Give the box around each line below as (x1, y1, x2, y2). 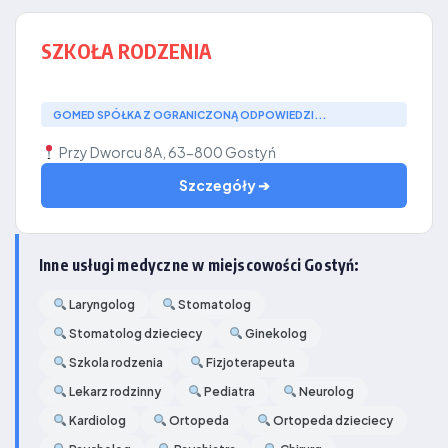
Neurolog (296, 384, 354, 399)
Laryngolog (66, 297, 135, 312)
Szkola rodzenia (66, 355, 163, 370)
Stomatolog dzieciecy (66, 326, 202, 341)
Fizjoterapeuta (204, 355, 296, 370)
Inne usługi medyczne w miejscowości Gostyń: (39, 255, 359, 274)
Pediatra (202, 384, 256, 399)
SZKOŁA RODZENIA (41, 38, 212, 63)
